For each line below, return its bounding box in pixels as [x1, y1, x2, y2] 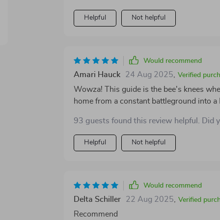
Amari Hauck [73, 71, 120, 79]
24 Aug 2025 [125, 71, 173, 79]
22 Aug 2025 [125, 195, 174, 203]
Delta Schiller [73, 195, 121, 203]
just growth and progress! [73, 109, 163, 117]
